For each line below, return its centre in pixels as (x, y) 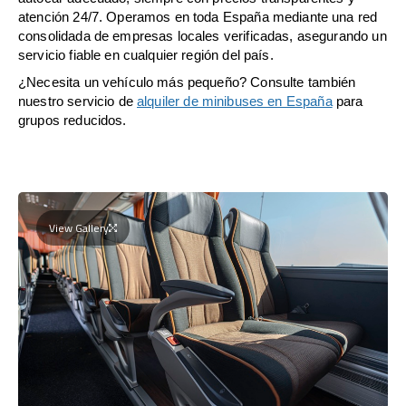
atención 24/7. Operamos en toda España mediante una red (198, 16)
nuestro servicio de (78, 101)
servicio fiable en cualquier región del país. (146, 54)
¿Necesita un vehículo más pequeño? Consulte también (187, 82)
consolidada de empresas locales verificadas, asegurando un (203, 35)
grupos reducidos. (72, 120)
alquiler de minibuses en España (235, 101)
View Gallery (79, 227)
